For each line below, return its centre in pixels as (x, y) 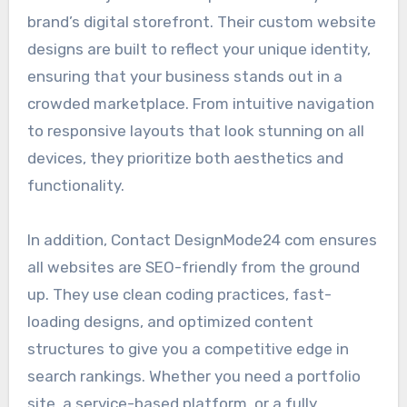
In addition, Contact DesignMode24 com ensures (202, 239)
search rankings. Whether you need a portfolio (194, 376)
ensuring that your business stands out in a (184, 76)
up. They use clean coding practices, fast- (179, 294)
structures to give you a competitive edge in (188, 348)
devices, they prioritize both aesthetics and (185, 158)
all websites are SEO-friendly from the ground (193, 267)
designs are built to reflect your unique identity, (199, 49)
